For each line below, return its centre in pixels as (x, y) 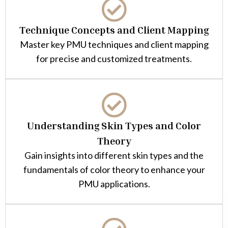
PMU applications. (114, 184)
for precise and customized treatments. (114, 59)
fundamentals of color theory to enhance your (114, 170)
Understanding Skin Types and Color (114, 125)
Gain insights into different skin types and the (114, 155)
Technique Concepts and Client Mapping (114, 30)
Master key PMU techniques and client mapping (114, 45)
